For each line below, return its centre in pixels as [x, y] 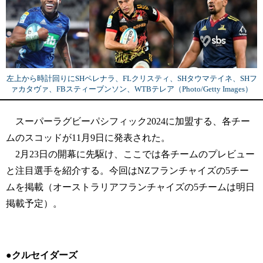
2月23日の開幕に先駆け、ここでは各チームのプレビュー [130, 154]
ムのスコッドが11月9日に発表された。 [88, 138]
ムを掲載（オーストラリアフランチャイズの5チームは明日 [130, 187]
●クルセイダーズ [42, 255]
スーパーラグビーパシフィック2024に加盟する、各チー [128, 122]
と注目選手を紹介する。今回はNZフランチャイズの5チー [127, 171]
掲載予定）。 [34, 204]
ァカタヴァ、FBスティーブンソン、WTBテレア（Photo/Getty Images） [131, 89]
